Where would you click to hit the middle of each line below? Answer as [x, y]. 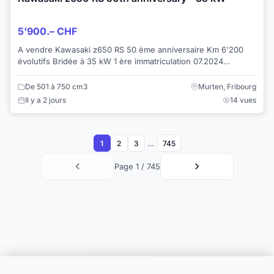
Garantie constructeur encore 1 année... [93, 72]
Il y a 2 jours [46, 100]
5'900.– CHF [47, 31]
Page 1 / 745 [137, 167]
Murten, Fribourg [227, 87]
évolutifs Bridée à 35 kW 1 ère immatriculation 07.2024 [120, 61]
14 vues [243, 100]
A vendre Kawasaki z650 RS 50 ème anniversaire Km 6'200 [131, 49]
